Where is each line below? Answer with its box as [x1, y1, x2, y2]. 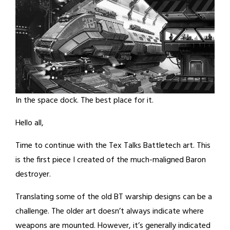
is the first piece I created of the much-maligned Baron [15, 153, 206, 167]
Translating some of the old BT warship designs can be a [15, 190, 212, 204]
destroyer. [15, 167, 51, 181]
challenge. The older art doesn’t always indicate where [15, 204, 204, 218]
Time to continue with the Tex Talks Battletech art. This [15, 139, 210, 152]
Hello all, [15, 116, 44, 130]
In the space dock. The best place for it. [15, 93, 154, 107]
